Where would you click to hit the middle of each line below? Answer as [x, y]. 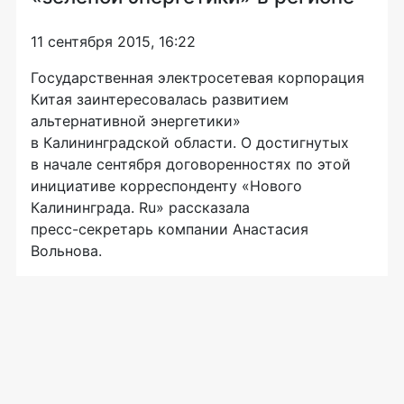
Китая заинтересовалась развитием [160, 99]
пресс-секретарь [92, 229]
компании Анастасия [231, 229]
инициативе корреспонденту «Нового [166, 185]
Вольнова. [66, 250]
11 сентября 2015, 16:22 [113, 41]
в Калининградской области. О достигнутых [190, 142]
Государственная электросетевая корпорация [197, 77]
